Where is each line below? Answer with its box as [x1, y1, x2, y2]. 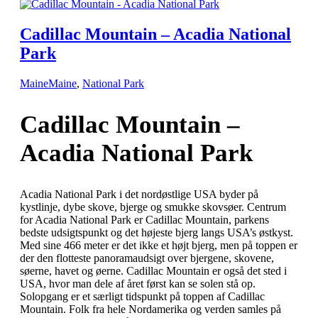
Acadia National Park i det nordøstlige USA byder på [20, 187, 258, 200]
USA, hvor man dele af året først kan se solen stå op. [20, 277, 256, 290]
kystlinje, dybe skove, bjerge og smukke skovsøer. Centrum [20, 200, 286, 213]
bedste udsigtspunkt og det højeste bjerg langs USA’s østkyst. [20, 226, 293, 238]
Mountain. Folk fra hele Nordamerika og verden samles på [20, 302, 281, 315]
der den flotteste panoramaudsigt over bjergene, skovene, [20, 251, 274, 264]
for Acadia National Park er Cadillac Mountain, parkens [20, 213, 269, 226]
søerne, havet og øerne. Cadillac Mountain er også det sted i [20, 264, 287, 277]
